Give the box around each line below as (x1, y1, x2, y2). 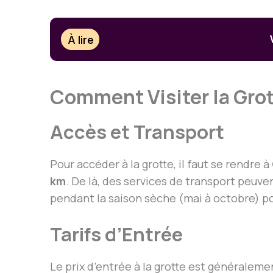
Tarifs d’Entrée (50, 221, 183, 247)
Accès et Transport (50, 119, 224, 145)
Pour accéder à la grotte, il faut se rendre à (50, 157, 272, 172)
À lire (68, 32, 94, 47)
